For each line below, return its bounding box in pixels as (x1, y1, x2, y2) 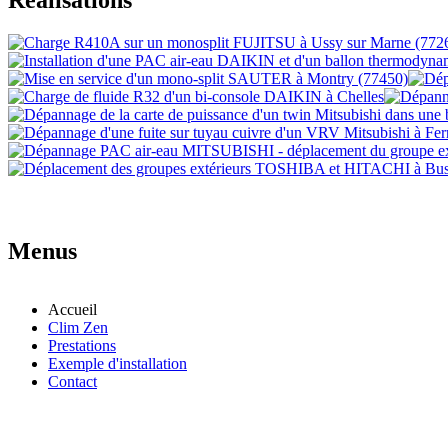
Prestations (48, 336, 116, 354)
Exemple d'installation (48, 354, 187, 372)
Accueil (48, 300, 97, 318)
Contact (48, 372, 97, 390)
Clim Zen (48, 318, 108, 336)
